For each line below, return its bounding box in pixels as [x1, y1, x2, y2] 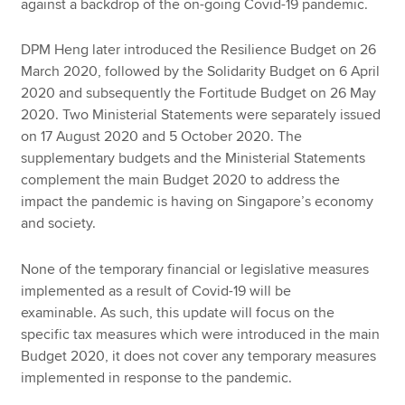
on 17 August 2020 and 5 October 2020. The [21, 127, 303, 146]
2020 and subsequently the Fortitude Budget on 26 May [21, 84, 377, 103]
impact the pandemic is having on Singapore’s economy [21, 193, 374, 212]
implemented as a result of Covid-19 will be [21, 281, 292, 300]
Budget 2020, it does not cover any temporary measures [21, 346, 377, 365]
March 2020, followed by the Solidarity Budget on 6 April [21, 62, 381, 81]
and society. [21, 214, 97, 233]
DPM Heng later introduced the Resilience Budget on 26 [21, 41, 377, 60]
